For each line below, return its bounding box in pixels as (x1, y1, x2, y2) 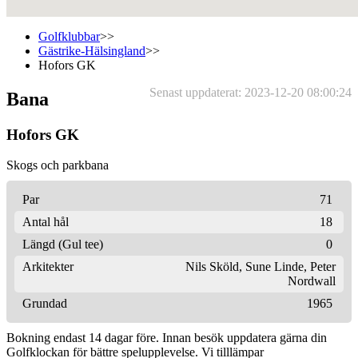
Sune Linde (245, 260, 304, 274)
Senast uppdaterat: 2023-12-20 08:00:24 (149, 85, 352, 99)
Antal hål (22, 215, 69, 229)
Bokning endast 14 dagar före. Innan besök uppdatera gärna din (6, 331, 327, 345)
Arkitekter (22, 260, 74, 274)
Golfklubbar (38, 29, 100, 43)
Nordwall (288, 274, 336, 288)
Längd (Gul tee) (22, 237, 103, 252)
